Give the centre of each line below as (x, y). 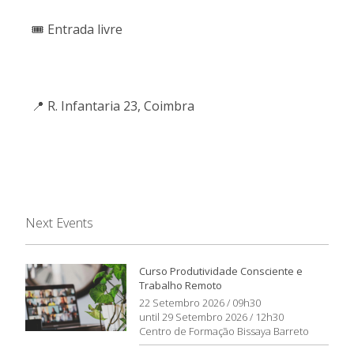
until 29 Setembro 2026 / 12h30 (211, 316)
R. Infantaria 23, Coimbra (119, 105)
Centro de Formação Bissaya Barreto (224, 331)
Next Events (59, 222)
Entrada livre (83, 29)
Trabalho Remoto (181, 285)
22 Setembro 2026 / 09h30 (200, 302)
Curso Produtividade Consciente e (221, 271)
